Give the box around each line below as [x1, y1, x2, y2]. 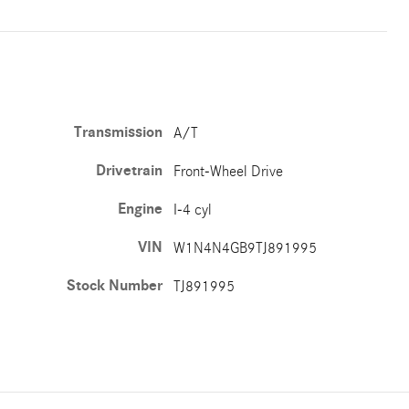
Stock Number [67, 277, 163, 295]
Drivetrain [96, 162, 163, 180]
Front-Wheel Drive [173, 163, 284, 180]
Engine [118, 200, 163, 218]
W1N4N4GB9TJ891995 [173, 239, 318, 257]
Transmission [74, 123, 163, 142]
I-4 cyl [173, 201, 213, 218]
